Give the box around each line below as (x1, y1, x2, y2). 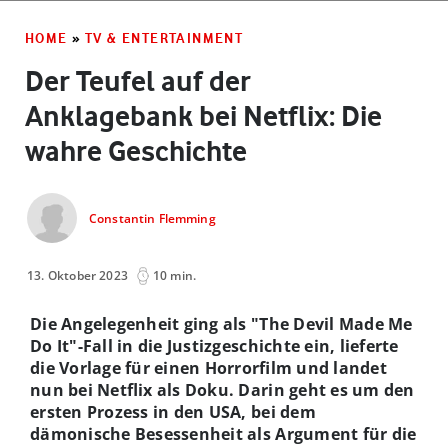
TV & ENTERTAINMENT (85, 29, 244, 46)
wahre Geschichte (25, 133, 247, 168)
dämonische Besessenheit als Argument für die (30, 422, 417, 445)
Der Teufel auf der (25, 63, 251, 98)
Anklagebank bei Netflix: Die (25, 98, 382, 133)
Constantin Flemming (89, 210, 216, 228)
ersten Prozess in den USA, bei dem (30, 400, 316, 423)
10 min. (152, 266, 197, 284)
